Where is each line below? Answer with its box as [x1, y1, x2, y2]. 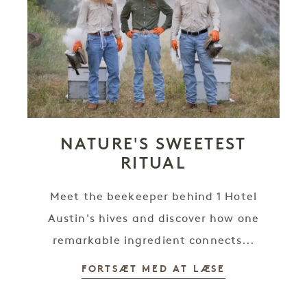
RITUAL [120, 153, 187, 173]
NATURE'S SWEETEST [60, 134, 247, 153]
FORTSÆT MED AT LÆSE [81, 265, 226, 275]
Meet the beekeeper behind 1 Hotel [50, 192, 257, 203]
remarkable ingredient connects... [52, 236, 255, 247]
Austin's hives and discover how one [47, 214, 260, 225]
